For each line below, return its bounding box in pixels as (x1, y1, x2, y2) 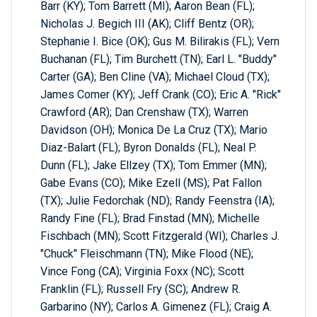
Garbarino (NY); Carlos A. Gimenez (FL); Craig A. (40, 300, 272, 314)
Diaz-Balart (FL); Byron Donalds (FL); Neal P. (40, 141, 256, 155)
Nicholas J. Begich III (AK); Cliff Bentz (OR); (40, 17, 254, 31)
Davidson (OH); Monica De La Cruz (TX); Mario (40, 123, 267, 137)
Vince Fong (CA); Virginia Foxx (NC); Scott (40, 265, 244, 279)
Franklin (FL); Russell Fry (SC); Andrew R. (40, 282, 241, 296)
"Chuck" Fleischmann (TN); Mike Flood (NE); (40, 247, 253, 261)
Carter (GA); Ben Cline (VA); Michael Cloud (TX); (40, 70, 270, 84)
